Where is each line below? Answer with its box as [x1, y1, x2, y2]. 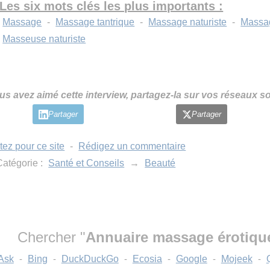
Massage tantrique [55, 17, 135, 27]
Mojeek [221, 254, 253, 264]
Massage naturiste [148, 17, 227, 27]
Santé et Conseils [48, 158, 125, 168]
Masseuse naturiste [2, 34, 86, 44]
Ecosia [132, 254, 162, 264]
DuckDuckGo [61, 254, 119, 264]
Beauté [145, 158, 176, 168]
